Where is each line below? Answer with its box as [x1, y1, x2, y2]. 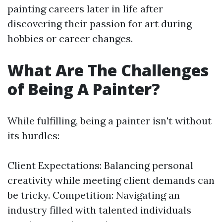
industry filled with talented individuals [7, 204, 191, 216]
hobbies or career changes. [7, 32, 133, 45]
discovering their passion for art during [7, 17, 192, 30]
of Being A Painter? [7, 78, 160, 100]
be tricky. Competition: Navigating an [7, 189, 180, 201]
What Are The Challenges [7, 59, 209, 81]
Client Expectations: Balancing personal [7, 159, 193, 171]
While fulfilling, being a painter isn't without [7, 114, 212, 127]
